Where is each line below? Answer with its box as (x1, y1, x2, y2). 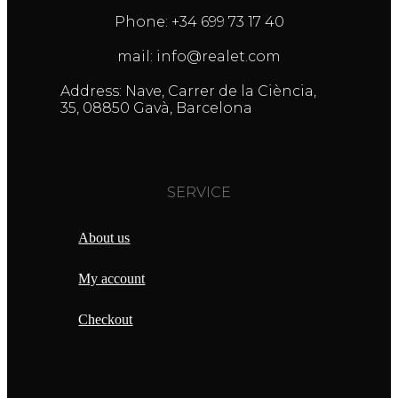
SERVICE (167, 183, 231, 201)
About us (78, 229, 131, 245)
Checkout (78, 311, 133, 327)
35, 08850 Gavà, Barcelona (60, 99, 253, 116)
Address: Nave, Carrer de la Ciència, (60, 82, 317, 99)
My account (78, 270, 146, 286)
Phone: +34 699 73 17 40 (114, 12, 284, 30)
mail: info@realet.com (117, 47, 281, 65)
